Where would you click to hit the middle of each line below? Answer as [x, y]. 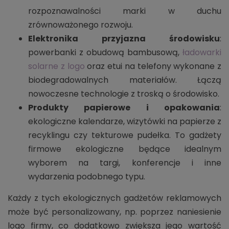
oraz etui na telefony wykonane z [153, 66]
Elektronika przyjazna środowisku [124, 38]
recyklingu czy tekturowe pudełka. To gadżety [125, 135]
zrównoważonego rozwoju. [81, 25]
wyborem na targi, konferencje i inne [125, 163]
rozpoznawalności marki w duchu [125, 11]
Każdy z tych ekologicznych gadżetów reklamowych [114, 198]
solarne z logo [56, 66]
